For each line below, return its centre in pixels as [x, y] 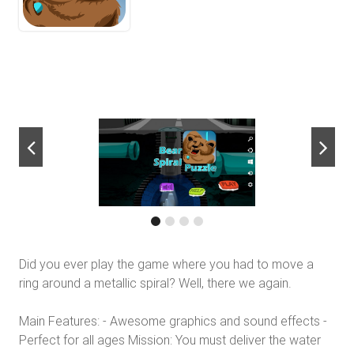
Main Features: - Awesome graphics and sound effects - [173, 321]
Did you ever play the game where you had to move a [166, 264]
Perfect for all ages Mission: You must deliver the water [170, 340]
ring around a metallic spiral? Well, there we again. [155, 283]
